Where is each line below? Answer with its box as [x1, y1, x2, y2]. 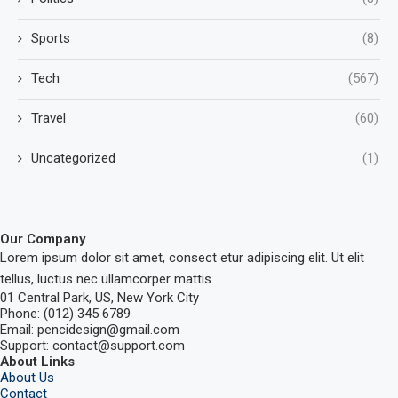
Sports [31, 30, 70, 47]
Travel [31, 110, 66, 127]
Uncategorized [31, 150, 115, 167]
